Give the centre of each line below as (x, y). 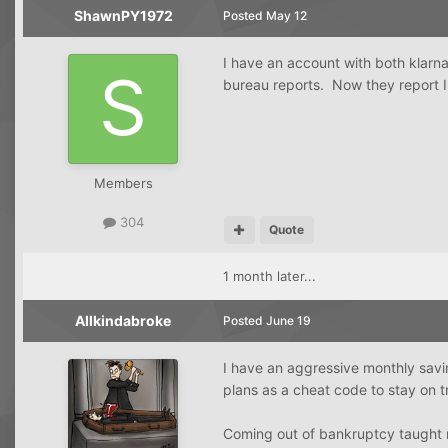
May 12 (286, 15)
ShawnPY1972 (123, 15)
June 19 (288, 320)
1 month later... (269, 275)
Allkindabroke (123, 320)
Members (123, 182)
